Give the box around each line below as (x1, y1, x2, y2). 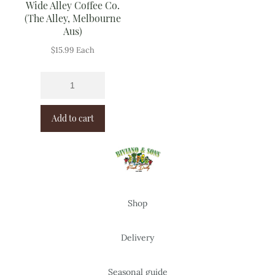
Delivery (121, 231, 154, 243)
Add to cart (51, 112, 94, 125)
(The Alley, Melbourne (24, 11, 121, 25)
